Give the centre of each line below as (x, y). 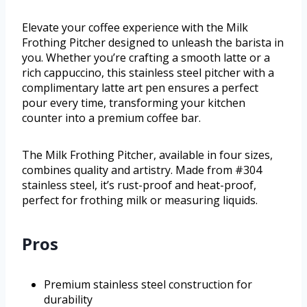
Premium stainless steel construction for (148, 284)
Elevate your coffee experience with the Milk (135, 27)
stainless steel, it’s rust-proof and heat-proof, (139, 185)
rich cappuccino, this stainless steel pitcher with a (148, 72)
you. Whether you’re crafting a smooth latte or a (146, 57)
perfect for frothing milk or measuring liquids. (140, 200)
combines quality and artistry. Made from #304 (142, 170)
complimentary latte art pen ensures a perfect (140, 87)
